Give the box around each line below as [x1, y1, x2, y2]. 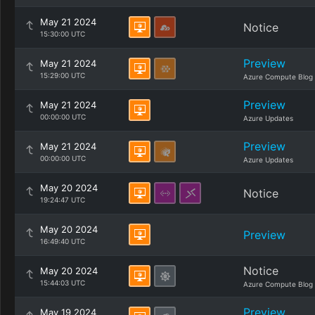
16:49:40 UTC [40, 237, 85, 245]
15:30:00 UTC [40, 30, 85, 38]
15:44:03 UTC [40, 278, 85, 287]
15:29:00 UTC [40, 71, 85, 79]
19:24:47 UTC [40, 195, 85, 204]
